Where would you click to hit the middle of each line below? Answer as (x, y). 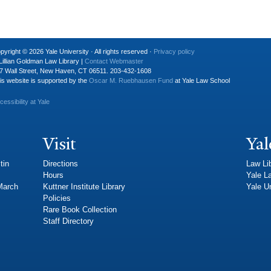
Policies (57, 198)
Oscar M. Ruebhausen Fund (131, 80)
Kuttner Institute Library (84, 187)
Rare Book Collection (80, 210)
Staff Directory (68, 221)
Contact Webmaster (114, 61)
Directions (60, 164)
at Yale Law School (201, 80)
